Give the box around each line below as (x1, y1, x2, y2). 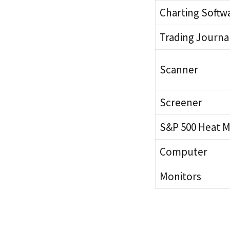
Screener (160, 95, 202, 109)
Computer (160, 144, 207, 159)
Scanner (160, 62, 198, 76)
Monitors (160, 169, 201, 183)
